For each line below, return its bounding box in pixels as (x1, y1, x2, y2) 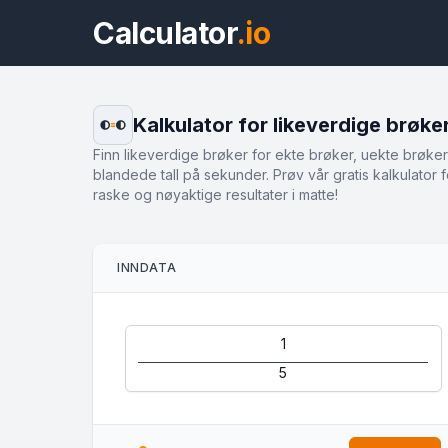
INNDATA (117, 260, 177, 275)
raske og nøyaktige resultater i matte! (93, 186, 338, 203)
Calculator (93, 15, 237, 51)
